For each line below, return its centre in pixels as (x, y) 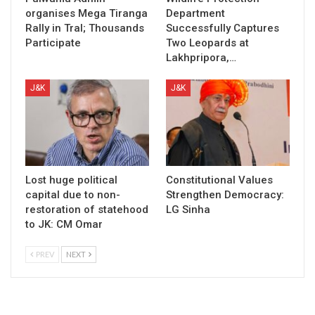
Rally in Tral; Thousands (85, 28)
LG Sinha (188, 210)
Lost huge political (71, 180)
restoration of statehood (87, 210)
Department (195, 13)
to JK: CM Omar (64, 225)
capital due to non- (73, 195)
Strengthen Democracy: (225, 195)
